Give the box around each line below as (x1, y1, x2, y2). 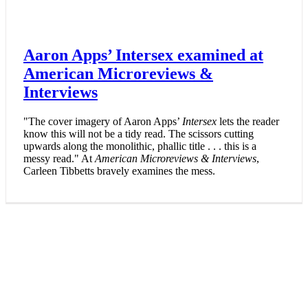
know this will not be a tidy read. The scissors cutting (23, 128, 254, 140)
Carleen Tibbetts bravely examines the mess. (23, 165, 215, 177)
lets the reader (217, 115, 279, 128)
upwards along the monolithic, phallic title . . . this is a (23, 140, 256, 153)
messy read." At (23, 153, 95, 165)
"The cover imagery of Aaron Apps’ (23, 115, 182, 128)
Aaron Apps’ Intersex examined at (23, 46, 263, 65)
